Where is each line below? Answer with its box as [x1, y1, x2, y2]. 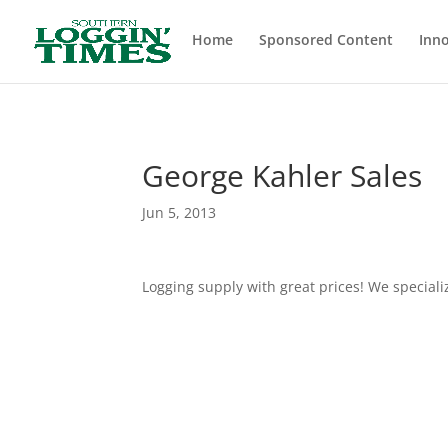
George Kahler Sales [142, 155, 422, 196]
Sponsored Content [259, 30, 393, 49]
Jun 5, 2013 [142, 203, 216, 222]
